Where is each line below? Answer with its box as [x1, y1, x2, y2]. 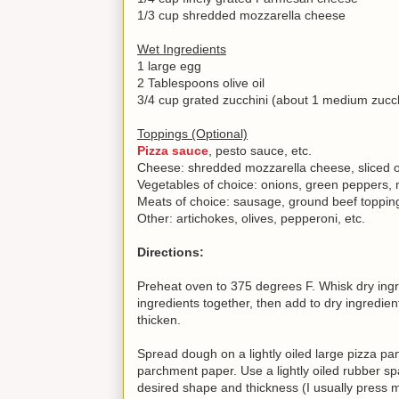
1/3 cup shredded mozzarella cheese [137, 7, 346, 22]
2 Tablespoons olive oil [137, 75, 265, 90]
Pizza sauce [137, 142, 208, 158]
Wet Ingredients [137, 41, 226, 56]
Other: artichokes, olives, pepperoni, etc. [137, 210, 365, 225]
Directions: [137, 244, 204, 259]
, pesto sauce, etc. [208, 142, 312, 158]
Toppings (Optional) [137, 126, 248, 141]
